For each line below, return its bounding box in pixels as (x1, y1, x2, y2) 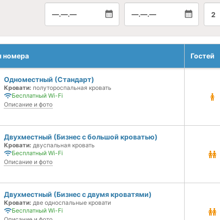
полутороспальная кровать (31, 84, 111, 91)
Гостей (191, 52, 215, 60)
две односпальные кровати (31, 199, 111, 206)
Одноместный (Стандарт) (4, 75, 94, 83)
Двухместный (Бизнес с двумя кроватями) (4, 190, 152, 198)
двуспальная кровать (31, 141, 95, 149)
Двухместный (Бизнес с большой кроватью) (4, 133, 158, 141)
